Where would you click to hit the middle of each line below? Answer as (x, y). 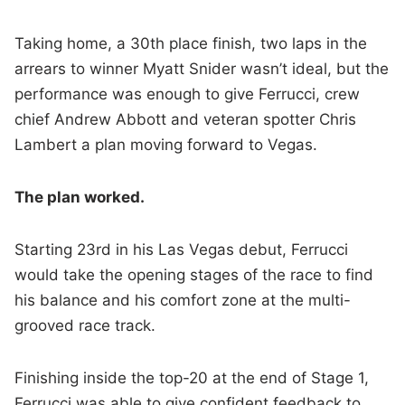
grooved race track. (85, 326)
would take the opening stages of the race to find (194, 275)
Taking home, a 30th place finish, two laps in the (191, 44)
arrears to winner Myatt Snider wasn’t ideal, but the (202, 69)
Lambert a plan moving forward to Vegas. (166, 145)
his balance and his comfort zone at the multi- (183, 301)
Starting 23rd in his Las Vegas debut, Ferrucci (182, 250)
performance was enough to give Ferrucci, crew (188, 94)
